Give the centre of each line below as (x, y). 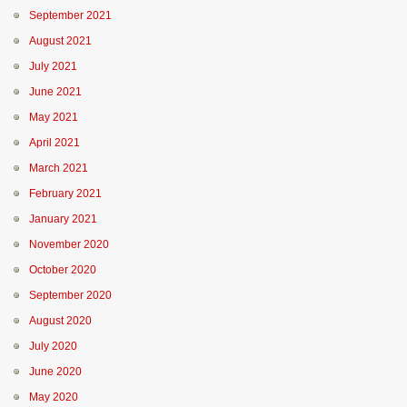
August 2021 (60, 41)
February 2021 (65, 194)
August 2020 (60, 321)
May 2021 (54, 117)
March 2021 (59, 168)
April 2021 (55, 143)
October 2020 (63, 270)
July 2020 (53, 346)
